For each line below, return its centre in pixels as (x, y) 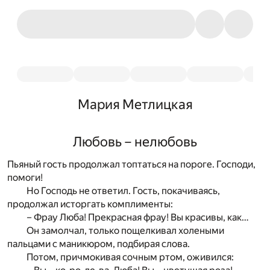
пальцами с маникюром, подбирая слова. (99, 244)
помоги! (25, 178)
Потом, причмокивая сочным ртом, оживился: (130, 257)
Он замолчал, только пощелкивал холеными (125, 231)
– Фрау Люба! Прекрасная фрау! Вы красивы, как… (138, 218)
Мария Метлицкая (135, 104)
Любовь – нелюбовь (135, 142)
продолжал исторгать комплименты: (90, 204)
